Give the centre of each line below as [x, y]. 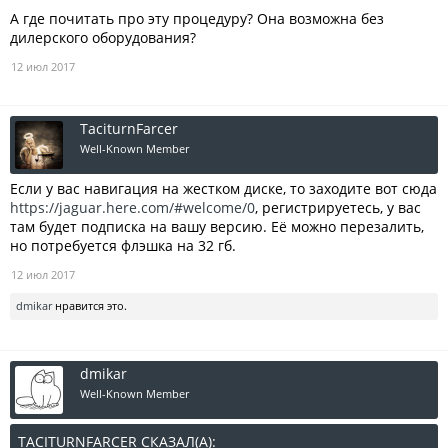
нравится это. [89, 305]
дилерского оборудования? [103, 37]
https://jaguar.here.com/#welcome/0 [132, 207]
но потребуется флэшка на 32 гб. [123, 245]
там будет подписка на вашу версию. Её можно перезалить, [217, 226]
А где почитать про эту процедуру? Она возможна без [197, 18]
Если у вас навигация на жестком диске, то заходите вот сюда [223, 188]
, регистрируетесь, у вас [338, 207]
